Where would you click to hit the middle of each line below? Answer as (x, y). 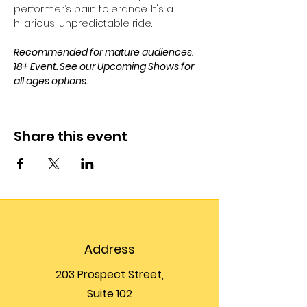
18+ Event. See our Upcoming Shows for (105, 66)
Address (110, 249)
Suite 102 (110, 294)
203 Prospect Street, (110, 274)
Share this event (71, 136)
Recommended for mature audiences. (105, 52)
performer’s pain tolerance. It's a (95, 9)
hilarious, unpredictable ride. (84, 23)
